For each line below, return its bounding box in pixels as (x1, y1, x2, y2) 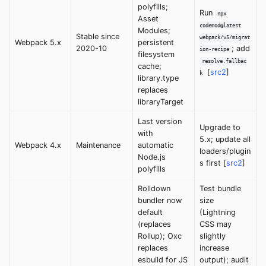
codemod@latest (199, 22, 241, 29)
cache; (138, 62, 161, 71)
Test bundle (199, 184, 241, 194)
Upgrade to (199, 123, 240, 132)
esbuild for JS (138, 255, 188, 265)
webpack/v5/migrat (199, 34, 250, 41)
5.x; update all (199, 135, 251, 144)
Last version (138, 117, 182, 126)
